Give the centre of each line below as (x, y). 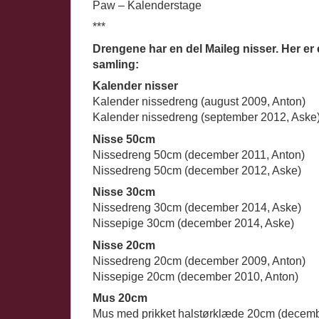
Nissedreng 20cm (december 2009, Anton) (199, 261)
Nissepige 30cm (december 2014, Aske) (193, 224)
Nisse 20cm (124, 245)
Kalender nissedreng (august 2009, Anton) (199, 102)
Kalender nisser (135, 86)
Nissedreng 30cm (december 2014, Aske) (197, 208)
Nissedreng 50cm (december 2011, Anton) (199, 155)
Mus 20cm (120, 298)
